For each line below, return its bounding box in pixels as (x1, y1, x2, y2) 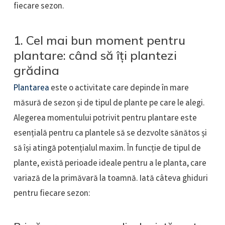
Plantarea (13, 82, 51, 95)
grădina (13, 62, 59, 78)
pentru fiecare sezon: (13, 187, 90, 200)
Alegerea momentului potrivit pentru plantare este (13, 112, 197, 125)
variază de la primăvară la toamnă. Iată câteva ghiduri (13, 172, 208, 185)
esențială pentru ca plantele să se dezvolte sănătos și (13, 127, 207, 140)
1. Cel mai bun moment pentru (13, 32, 185, 48)
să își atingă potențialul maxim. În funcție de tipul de (13, 142, 201, 155)
